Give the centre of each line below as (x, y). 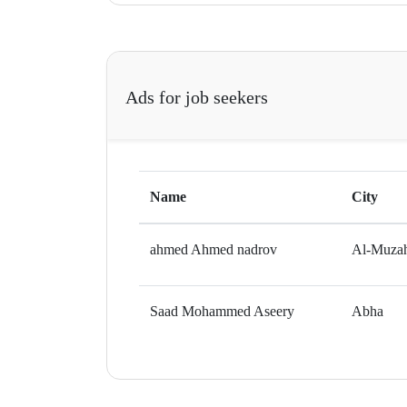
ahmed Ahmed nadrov (213, 249)
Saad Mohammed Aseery (222, 311)
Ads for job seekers (197, 97)
